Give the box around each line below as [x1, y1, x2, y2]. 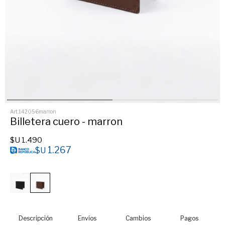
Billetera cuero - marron [10, 116, 123, 128]
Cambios [126, 214, 151, 222]
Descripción [19, 214, 53, 222]
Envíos [77, 214, 96, 222]
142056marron [19, 108, 56, 115]
